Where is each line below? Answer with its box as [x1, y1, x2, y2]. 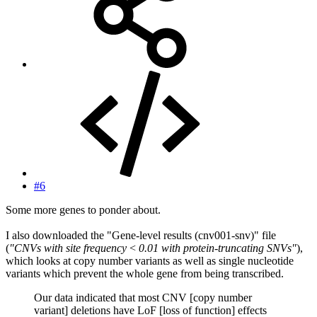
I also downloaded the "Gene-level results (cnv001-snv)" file [6, 229, 276, 241]
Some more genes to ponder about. [6, 203, 161, 216]
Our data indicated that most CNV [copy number [34, 291, 252, 304]
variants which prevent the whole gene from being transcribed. [6, 267, 284, 279]
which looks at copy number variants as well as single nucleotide [6, 254, 294, 267]
